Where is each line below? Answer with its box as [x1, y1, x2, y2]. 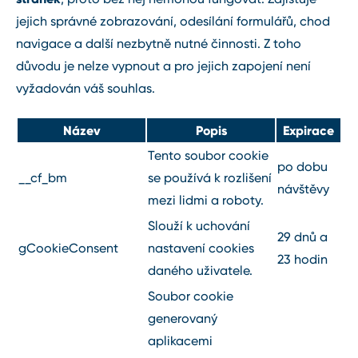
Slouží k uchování [148, 217, 250, 233]
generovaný [148, 310, 217, 326]
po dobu [277, 158, 328, 174]
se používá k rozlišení [148, 169, 272, 185]
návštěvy [277, 181, 329, 197]
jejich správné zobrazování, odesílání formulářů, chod [16, 13, 330, 29]
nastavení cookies [148, 240, 254, 256]
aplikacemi [148, 332, 213, 348]
